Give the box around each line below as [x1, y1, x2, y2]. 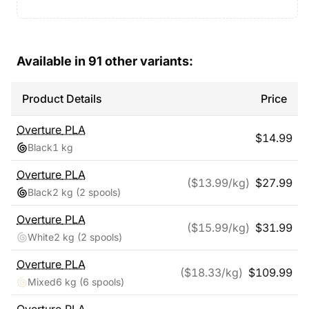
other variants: [102, 54, 193, 68]
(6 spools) [77, 276, 124, 288]
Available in [17, 54, 88, 68]
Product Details [22, 92, 102, 106]
